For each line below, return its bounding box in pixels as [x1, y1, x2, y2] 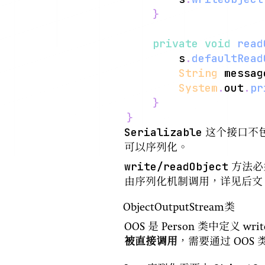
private [153, 36, 198, 51]
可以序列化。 [124, 143, 188, 154]
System [179, 80, 218, 95]
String [179, 66, 218, 80]
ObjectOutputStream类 [122, 203, 235, 214]
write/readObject [124, 159, 228, 173]
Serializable [124, 125, 202, 140]
